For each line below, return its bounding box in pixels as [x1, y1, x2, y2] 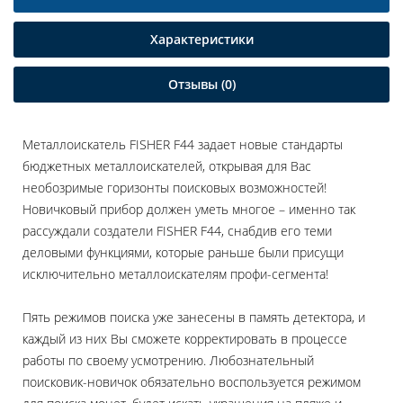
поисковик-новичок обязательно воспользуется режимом [22, 373, 361, 391]
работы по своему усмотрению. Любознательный [22, 352, 314, 370]
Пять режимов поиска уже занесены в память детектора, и [22, 309, 365, 327]
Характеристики [149, 31, 254, 49]
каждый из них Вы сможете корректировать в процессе [22, 330, 347, 348]
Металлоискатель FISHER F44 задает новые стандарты [22, 136, 343, 154]
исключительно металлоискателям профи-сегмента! [22, 265, 328, 283]
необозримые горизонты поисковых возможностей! [22, 179, 327, 197]
